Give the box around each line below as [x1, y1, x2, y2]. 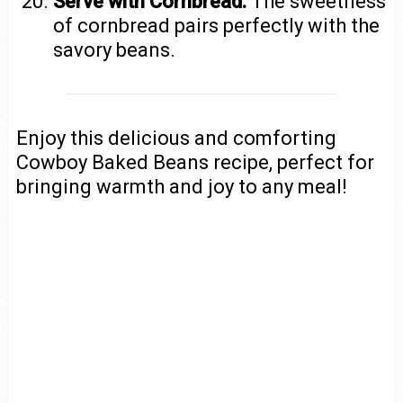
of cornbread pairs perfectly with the [53, 13, 381, 37]
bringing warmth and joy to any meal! [15, 175, 347, 198]
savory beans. [53, 38, 176, 61]
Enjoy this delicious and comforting [15, 126, 336, 149]
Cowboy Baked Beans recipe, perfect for [15, 150, 374, 174]
